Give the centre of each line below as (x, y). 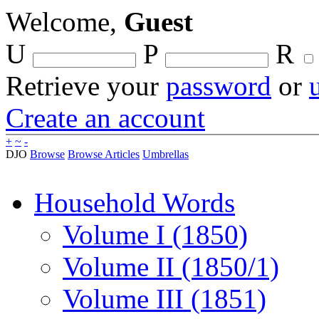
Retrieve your (86, 86)
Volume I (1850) (155, 235)
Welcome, (65, 22)
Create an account (105, 118)
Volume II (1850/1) (171, 267)
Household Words (135, 203)
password (219, 86)
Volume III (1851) (164, 299)
